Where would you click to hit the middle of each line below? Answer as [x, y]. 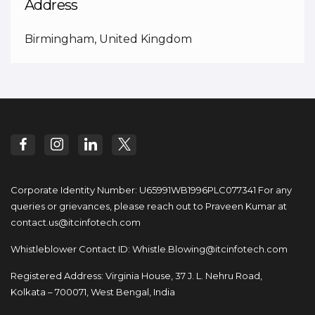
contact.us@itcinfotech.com [76, 223]
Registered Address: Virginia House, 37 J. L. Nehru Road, [136, 276]
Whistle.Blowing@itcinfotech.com [210, 249]
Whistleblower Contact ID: [71, 249]
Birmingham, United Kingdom [108, 39]
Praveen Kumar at [245, 206]
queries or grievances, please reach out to [107, 206]
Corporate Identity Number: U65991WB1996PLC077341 [133, 190]
